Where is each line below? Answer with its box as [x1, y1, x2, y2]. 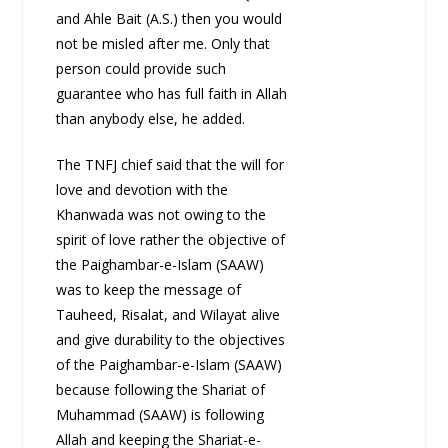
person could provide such [55, 59, 226, 79]
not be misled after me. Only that [55, 34, 270, 54]
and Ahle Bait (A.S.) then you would [55, 9, 282, 29]
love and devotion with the [55, 180, 228, 200]
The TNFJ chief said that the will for [55, 155, 284, 175]
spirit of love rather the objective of [55, 230, 285, 250]
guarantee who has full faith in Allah [55, 84, 287, 104]
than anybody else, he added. [55, 109, 245, 129]
